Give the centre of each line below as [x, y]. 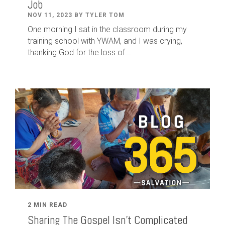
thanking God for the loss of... [79, 52]
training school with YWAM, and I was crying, [105, 41]
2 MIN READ [47, 205]
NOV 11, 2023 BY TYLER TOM [76, 15]
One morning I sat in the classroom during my [107, 29]
